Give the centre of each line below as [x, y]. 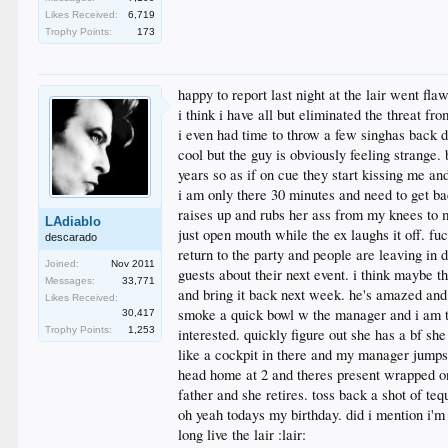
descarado [71, 236]
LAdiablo [73, 221]
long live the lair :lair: [242, 434]
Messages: [70, 280]
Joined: [62, 263]
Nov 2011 [133, 263]
